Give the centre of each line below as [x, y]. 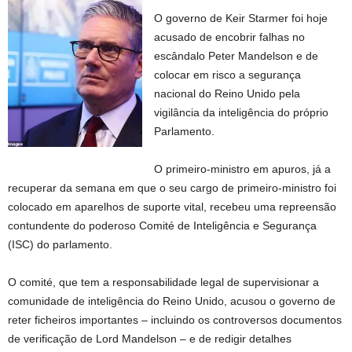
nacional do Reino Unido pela [227, 93]
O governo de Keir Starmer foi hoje [241, 18]
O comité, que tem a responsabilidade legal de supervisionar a [163, 282]
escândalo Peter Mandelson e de [236, 56]
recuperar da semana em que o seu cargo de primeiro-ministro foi [172, 188]
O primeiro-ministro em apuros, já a [243, 169]
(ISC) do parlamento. [60, 244]
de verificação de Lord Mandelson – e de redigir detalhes [150, 339]
